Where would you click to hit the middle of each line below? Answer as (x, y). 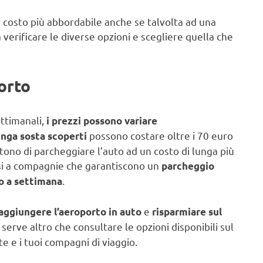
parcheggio (188, 166)
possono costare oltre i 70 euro (160, 136)
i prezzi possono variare (102, 121)
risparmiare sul (187, 211)
